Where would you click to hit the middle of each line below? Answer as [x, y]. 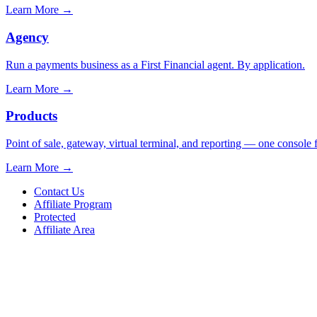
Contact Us [59, 191]
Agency [27, 37]
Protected [55, 217]
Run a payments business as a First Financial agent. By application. [155, 64]
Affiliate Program [73, 204]
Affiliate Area [64, 229]
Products [31, 116]
